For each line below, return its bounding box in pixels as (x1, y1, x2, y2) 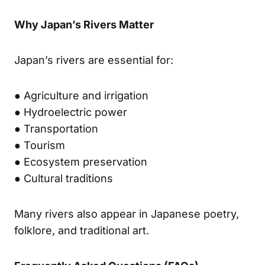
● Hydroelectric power (14, 105, 127, 118)
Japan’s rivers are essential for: (14, 53, 173, 66)
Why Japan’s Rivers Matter (14, 18, 154, 31)
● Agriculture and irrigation (14, 89, 148, 102)
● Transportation (14, 122, 98, 135)
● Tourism (14, 138, 65, 151)
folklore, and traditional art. (14, 224, 149, 237)
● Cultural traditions (14, 172, 113, 185)
